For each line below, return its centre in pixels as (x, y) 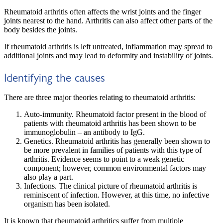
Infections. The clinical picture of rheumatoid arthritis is (111, 186)
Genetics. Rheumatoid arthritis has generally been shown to (117, 141)
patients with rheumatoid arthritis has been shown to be (110, 123)
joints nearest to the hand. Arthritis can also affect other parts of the (108, 21)
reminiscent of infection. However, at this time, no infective (116, 195)
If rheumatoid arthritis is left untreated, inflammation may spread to (108, 47)
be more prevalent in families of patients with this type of (113, 150)
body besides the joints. (41, 30)
